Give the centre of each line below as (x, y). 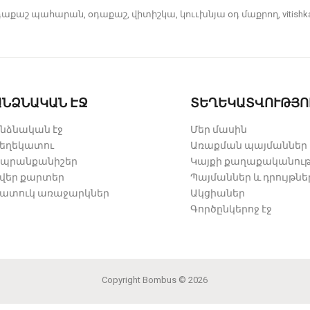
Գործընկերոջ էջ (231, 209)
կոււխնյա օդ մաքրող (229, 15)
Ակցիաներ (218, 193)
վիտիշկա (154, 15)
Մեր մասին (219, 130)
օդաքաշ (108, 15)
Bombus (160, 280)
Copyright (122, 280)
